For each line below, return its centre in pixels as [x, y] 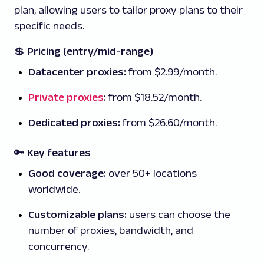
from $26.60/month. [170, 123]
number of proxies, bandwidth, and [111, 231]
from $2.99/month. [173, 72]
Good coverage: [67, 174]
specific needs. [49, 26]
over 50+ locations [151, 174]
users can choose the [179, 215]
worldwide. [54, 189]
